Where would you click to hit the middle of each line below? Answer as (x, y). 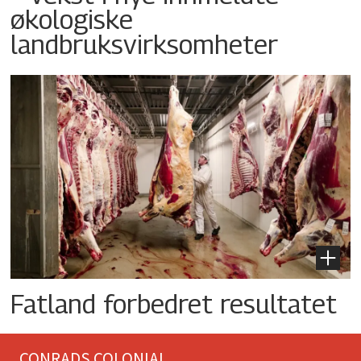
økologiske (72, 19)
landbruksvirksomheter (145, 44)
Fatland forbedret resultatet (174, 303)
